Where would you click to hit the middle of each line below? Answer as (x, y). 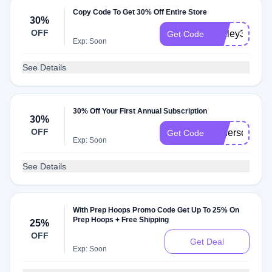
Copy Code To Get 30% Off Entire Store (140, 12)
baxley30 (231, 34)
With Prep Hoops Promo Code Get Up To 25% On (156, 210)
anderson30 (237, 133)
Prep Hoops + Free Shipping (121, 220)
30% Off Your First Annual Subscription (140, 111)
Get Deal (207, 242)
